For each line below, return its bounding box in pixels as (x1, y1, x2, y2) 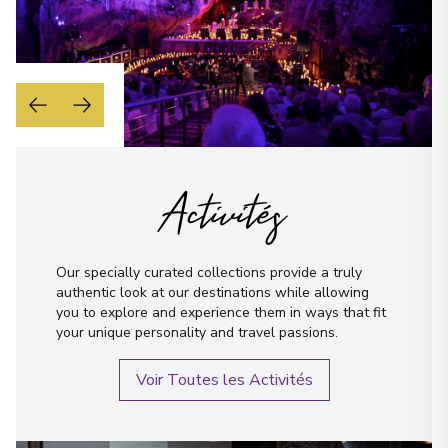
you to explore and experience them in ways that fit (56, 302, 386, 322)
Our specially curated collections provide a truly (56, 262, 362, 282)
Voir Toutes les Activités (135, 368, 313, 391)
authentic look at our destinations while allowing (56, 282, 369, 302)
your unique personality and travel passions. (56, 322, 338, 342)
